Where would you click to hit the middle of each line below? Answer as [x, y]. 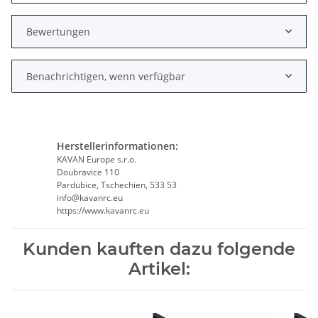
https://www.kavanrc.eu [103, 210]
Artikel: [159, 268]
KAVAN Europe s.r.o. [96, 159]
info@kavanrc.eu [89, 197]
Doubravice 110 [88, 172]
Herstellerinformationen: [117, 146]
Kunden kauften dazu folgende [159, 248]
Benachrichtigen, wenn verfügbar [106, 76]
